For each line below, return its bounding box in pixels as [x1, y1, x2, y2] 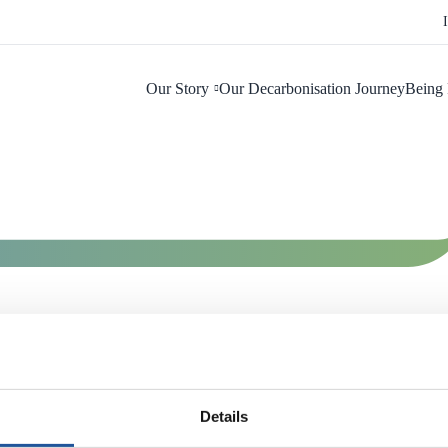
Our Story [145, 80, 209, 97]
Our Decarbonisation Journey [218, 80, 405, 97]
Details [199, 407, 249, 425]
